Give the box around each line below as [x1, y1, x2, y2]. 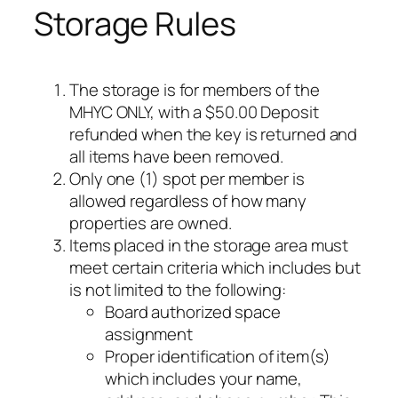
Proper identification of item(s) [105, 345, 330, 369]
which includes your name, [105, 367, 302, 391]
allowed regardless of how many [69, 189, 306, 213]
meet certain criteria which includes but [69, 256, 361, 280]
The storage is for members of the [69, 78, 320, 102]
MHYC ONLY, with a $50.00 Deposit [69, 100, 319, 124]
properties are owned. [69, 211, 232, 235]
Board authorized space [105, 300, 281, 324]
